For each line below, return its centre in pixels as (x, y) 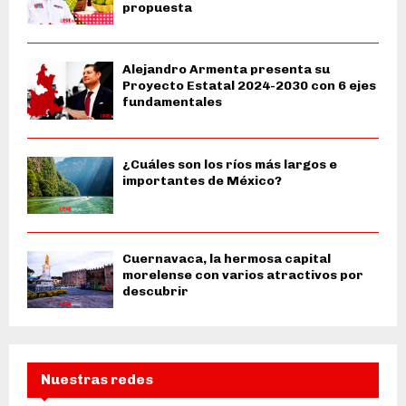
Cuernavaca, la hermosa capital (227, 258)
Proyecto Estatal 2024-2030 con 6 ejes (249, 86)
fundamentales (172, 102)
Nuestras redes (97, 380)
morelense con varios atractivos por (243, 275)
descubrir (155, 291)
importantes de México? (202, 180)
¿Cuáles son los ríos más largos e (230, 164)
